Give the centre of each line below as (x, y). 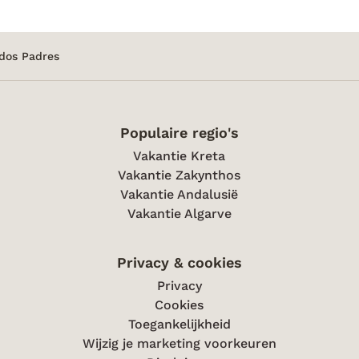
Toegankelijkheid (179, 324)
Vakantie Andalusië (179, 194)
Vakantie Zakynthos (179, 175)
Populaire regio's (179, 133)
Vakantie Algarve (179, 214)
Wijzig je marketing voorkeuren (179, 343)
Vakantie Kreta (179, 156)
